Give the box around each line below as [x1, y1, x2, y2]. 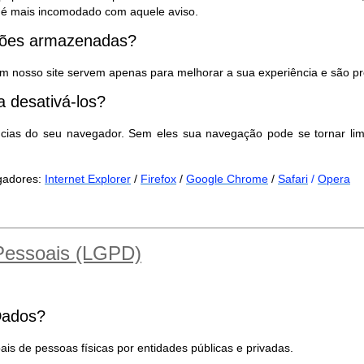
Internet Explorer [45, 172, 131, 185]
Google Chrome [186, 172, 268, 185]
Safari [278, 172, 308, 185]
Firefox [141, 172, 176, 185]
